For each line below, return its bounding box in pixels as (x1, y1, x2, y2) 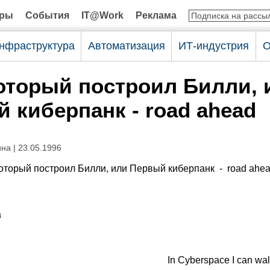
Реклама (136, 10, 177, 20)
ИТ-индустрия (178, 40, 249, 52)
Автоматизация (87, 40, 165, 52)
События (25, 10, 69, 20)
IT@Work (81, 10, 124, 20)
